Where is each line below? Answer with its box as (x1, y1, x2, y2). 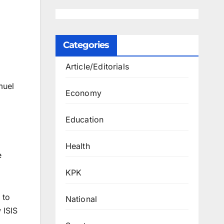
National (65, 194, 97, 204)
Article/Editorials (65, 61, 129, 71)
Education (65, 114, 104, 124)
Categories (62, 39, 109, 50)
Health (65, 141, 90, 151)
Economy (65, 88, 101, 98)
